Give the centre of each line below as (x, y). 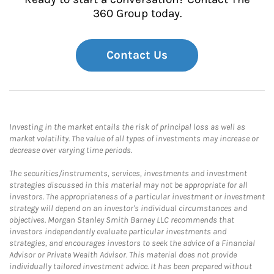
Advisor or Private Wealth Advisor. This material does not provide (123, 255)
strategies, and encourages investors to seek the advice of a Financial (132, 243)
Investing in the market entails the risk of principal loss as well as (127, 127)
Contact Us (137, 55)
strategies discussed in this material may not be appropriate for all (128, 185)
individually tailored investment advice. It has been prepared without (131, 266)
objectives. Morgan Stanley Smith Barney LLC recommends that (122, 220)
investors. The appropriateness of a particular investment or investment (137, 197)
